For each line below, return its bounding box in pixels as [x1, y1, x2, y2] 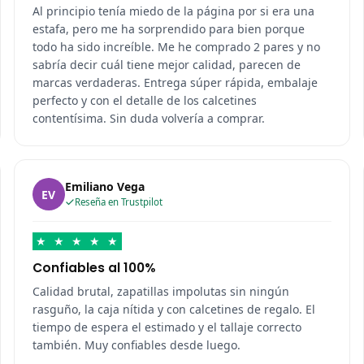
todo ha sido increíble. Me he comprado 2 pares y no [32, 39, 320, 55]
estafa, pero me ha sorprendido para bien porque [32, 21, 305, 37]
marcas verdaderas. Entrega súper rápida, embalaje [32, 75, 318, 91]
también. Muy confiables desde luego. [32, 337, 240, 353]
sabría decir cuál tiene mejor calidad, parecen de [32, 57, 301, 73]
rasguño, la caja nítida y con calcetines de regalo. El [32, 301, 315, 318]
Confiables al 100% [32, 259, 155, 277]
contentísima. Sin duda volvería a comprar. [32, 110, 265, 127]
